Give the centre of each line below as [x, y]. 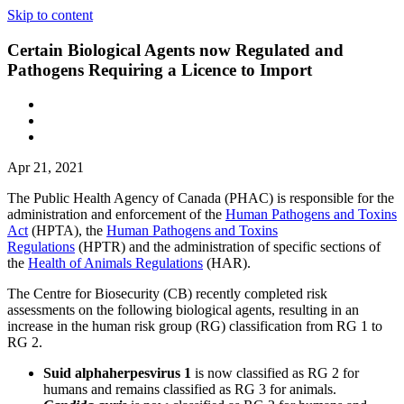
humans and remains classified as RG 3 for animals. [190, 390]
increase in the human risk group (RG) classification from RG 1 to [195, 326]
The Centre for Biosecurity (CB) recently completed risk [167, 294]
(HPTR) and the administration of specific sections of [228, 247]
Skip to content [50, 15]
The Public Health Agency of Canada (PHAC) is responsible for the [201, 198]
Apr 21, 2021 [46, 168]
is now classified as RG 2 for [275, 373]
